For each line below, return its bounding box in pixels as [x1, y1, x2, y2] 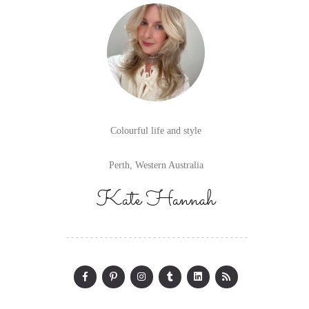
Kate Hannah [97, 184, 215, 217]
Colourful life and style [110, 126, 201, 137]
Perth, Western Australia [108, 160, 203, 171]
